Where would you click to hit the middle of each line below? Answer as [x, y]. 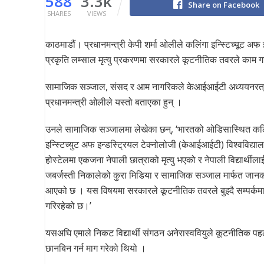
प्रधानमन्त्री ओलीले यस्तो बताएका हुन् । [114, 102]
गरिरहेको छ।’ [68, 206]
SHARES [59, 14]
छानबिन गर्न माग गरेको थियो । [96, 248]
